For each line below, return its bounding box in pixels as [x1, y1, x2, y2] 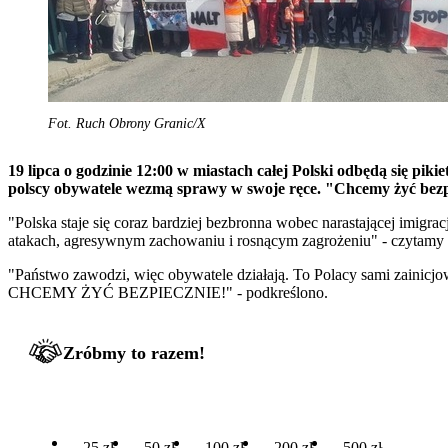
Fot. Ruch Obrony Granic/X [48, 115, 206, 131]
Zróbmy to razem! [63, 342, 205, 363]
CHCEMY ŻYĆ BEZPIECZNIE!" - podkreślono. [8, 283, 328, 301]
